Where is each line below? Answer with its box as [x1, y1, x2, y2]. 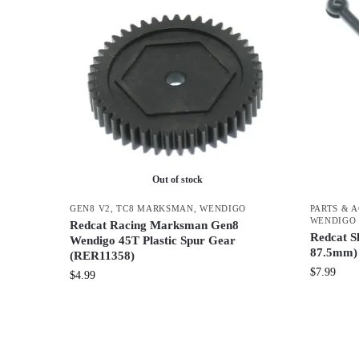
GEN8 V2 [70, 203, 111, 213]
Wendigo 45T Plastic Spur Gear [70, 233, 236, 247]
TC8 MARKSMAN [116, 203, 194, 213]
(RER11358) [70, 248, 135, 262]
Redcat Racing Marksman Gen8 [70, 218, 239, 232]
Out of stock [152, 173, 204, 185]
